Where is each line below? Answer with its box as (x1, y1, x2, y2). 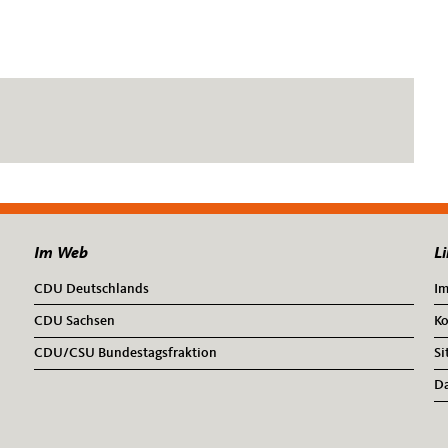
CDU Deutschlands (34, 281, 149, 296)
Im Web (34, 244, 88, 262)
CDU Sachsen (34, 314, 115, 328)
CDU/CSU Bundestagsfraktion (34, 346, 217, 361)
